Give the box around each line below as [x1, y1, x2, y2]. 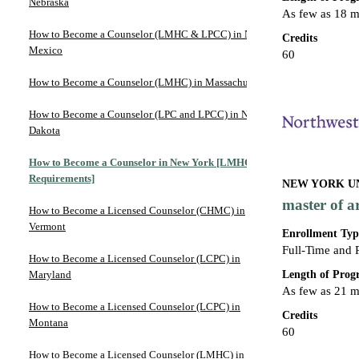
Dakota [29, 123, 60, 136]
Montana [29, 316, 68, 329]
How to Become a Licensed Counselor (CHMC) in [29, 204, 245, 216]
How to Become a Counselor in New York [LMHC [29, 155, 252, 168]
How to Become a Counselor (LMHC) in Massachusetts [29, 75, 268, 88]
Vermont [29, 220, 66, 232]
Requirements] [29, 171, 95, 184]
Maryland [29, 268, 71, 280]
